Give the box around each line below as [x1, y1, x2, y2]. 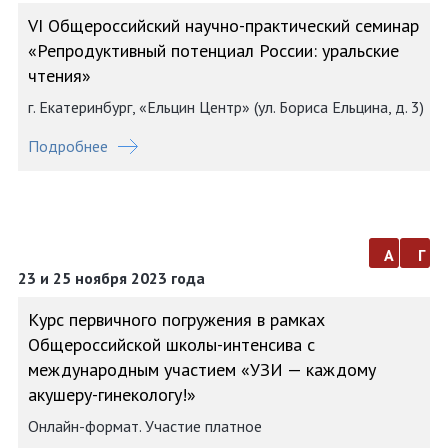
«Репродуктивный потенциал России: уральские [28, 39, 399, 62]
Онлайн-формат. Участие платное [28, 416, 262, 436]
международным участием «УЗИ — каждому [28, 358, 376, 381]
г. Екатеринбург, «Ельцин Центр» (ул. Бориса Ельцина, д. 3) [28, 97, 424, 117]
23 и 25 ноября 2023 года [18, 268, 205, 288]
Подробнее [28, 136, 108, 156]
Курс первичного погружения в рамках [28, 308, 325, 331]
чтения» [28, 64, 91, 87]
